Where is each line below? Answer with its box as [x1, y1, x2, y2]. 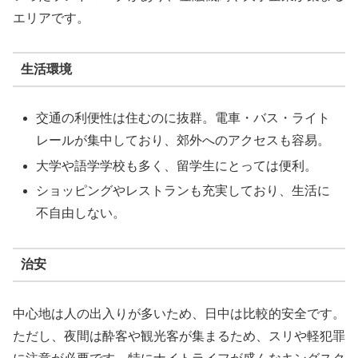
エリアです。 [13, 10, 89, 25]
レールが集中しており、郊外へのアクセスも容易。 [36, 133, 331, 148]
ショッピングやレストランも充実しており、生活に [36, 183, 331, 197]
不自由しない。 [36, 205, 126, 220]
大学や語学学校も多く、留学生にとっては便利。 [36, 158, 318, 173]
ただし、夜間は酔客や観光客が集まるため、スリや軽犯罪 [13, 328, 345, 343]
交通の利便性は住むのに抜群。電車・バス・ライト [36, 111, 331, 125]
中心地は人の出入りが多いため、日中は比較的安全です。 [13, 306, 345, 320]
